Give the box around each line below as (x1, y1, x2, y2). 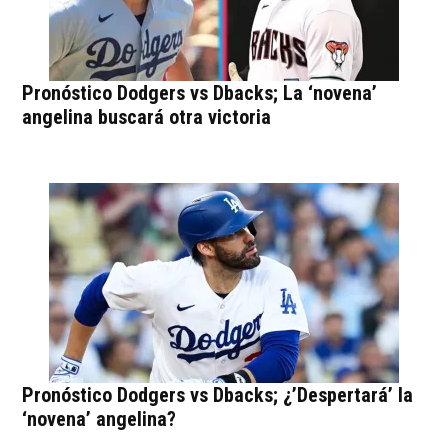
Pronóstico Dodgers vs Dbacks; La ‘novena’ (22, 80, 378, 105)
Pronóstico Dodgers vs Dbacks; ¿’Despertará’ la (22, 382, 414, 407)
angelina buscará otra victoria (22, 104, 272, 129)
